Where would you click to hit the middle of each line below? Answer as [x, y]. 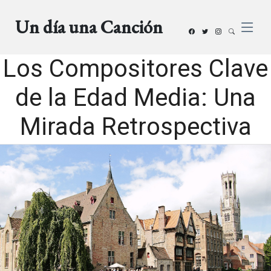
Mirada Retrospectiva [135, 127]
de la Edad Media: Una [135, 98]
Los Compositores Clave [135, 69]
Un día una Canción [89, 27]
